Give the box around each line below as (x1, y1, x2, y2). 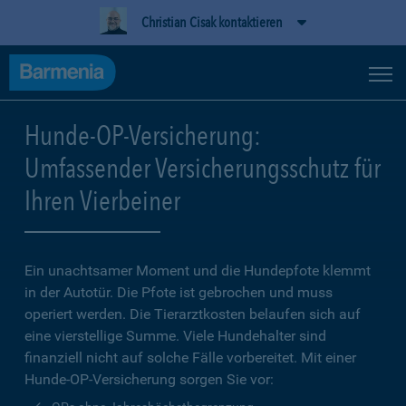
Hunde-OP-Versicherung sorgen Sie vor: (24, 371, 274, 388)
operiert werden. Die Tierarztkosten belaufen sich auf (24, 305, 361, 323)
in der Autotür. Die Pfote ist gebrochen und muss (24, 284, 333, 301)
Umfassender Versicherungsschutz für (24, 151, 381, 184)
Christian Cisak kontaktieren (141, 14, 283, 31)
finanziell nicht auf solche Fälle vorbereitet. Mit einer (24, 349, 356, 366)
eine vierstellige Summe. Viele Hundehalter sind (24, 327, 326, 344)
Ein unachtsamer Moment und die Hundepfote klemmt (24, 262, 371, 279)
